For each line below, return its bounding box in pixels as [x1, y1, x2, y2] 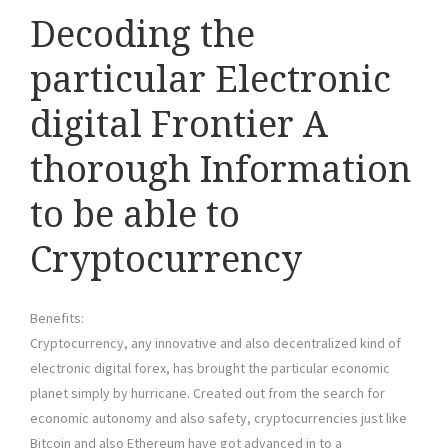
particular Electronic [30, 58, 391, 102]
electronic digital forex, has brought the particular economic [30, 359, 390, 378]
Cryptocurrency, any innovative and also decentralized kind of [30, 334, 401, 353]
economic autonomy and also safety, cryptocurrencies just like [30, 409, 407, 428]
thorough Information [30, 148, 411, 192]
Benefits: [30, 309, 84, 328]
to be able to [30, 193, 240, 237]
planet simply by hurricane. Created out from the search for [30, 384, 385, 403]
